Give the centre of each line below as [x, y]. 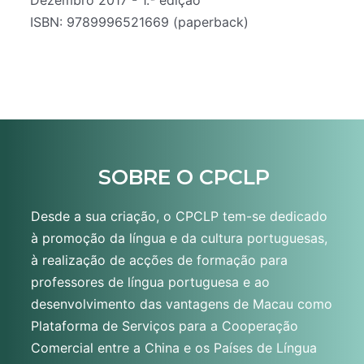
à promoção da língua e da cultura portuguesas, [179, 238]
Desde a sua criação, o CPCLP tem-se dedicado [179, 216]
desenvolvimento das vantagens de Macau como [181, 303]
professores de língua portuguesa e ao [150, 282]
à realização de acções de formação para [159, 260]
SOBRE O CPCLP [184, 177]
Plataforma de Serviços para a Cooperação [164, 325]
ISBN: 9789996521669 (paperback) [140, 22]
